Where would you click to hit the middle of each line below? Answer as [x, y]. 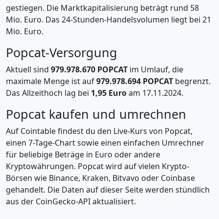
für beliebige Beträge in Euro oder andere [83, 154]
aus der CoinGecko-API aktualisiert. [71, 201]
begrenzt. [192, 81]
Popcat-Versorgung [62, 52]
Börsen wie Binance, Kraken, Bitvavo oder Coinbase [100, 178]
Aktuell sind [28, 69]
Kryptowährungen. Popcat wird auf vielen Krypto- [98, 166]
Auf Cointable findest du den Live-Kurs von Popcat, [99, 131]
